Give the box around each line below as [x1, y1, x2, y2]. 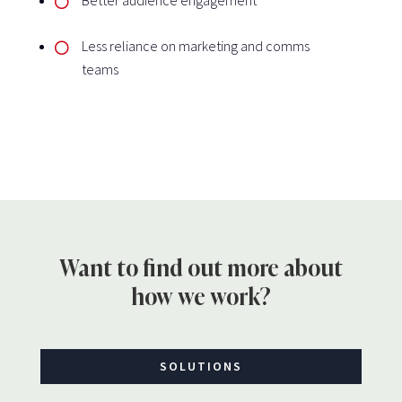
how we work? [130, 283, 271, 310]
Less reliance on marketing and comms [81, 36, 310, 55]
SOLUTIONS [159, 357, 242, 374]
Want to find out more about [58, 254, 343, 282]
